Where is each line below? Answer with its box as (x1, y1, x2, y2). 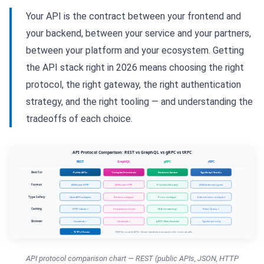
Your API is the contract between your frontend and (26, 11, 241, 22)
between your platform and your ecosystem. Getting (26, 45, 244, 56)
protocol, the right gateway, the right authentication (26, 79, 241, 90)
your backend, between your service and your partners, (26, 28, 251, 39)
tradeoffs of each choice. (26, 113, 133, 124)
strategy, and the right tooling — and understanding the (26, 96, 253, 107)
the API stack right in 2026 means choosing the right (26, 62, 244, 73)
